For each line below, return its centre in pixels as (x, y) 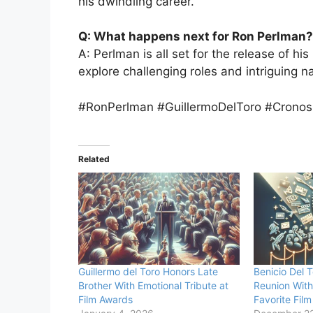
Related (94, 159)
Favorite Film (282, 300)
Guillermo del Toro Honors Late (148, 272)
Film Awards (105, 300)
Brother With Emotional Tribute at (153, 286)
